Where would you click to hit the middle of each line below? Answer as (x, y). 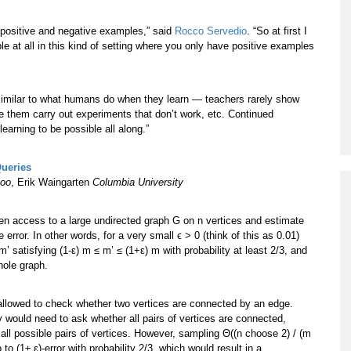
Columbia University (138, 183)
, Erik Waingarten (52, 183)
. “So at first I (277, 31)
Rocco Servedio (211, 31)
